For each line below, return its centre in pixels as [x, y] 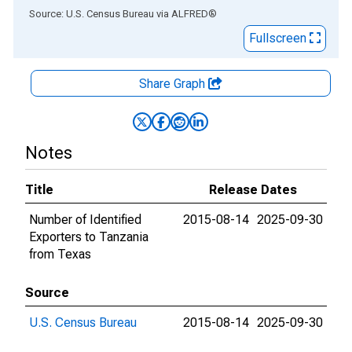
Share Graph [174, 84]
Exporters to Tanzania [89, 237]
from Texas [60, 254]
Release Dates [253, 190]
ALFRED [190, 14]
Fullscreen [279, 38]
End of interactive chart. [78, 13]
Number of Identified [85, 220]
